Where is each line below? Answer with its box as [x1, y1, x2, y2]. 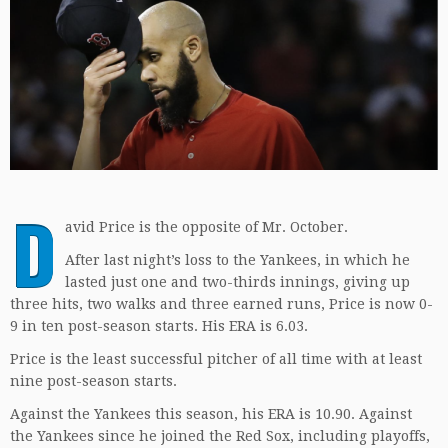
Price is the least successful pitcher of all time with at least [10, 351, 422, 368]
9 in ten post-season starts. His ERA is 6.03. [10, 318, 308, 335]
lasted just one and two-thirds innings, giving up [65, 274, 410, 291]
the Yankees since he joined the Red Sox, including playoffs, [10, 428, 430, 445]
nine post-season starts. [10, 373, 177, 390]
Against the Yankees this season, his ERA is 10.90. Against [10, 406, 412, 423]
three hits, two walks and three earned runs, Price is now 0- [10, 296, 433, 313]
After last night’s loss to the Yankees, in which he [65, 252, 410, 269]
